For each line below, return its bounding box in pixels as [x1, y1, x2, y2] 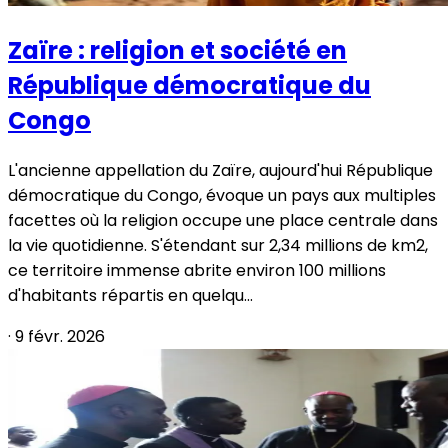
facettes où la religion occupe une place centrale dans [8, 208, 438, 232]
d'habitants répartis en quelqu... [8, 283, 253, 307]
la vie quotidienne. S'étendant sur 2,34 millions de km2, [8, 233, 428, 257]
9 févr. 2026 [15, 324, 105, 348]
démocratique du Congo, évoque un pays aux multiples [8, 183, 436, 207]
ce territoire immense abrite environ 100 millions [8, 258, 386, 282]
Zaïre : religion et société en [8, 33, 347, 67]
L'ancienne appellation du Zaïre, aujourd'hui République [8, 158, 433, 182]
